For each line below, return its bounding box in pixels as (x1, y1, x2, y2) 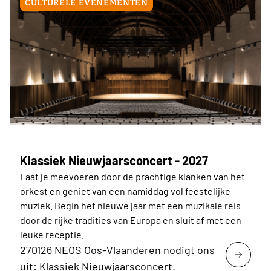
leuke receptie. (20, 229, 84, 241)
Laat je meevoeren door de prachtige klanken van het (20, 171, 245, 183)
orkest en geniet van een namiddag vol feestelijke (20, 185, 230, 197)
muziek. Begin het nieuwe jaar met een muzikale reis (20, 200, 241, 212)
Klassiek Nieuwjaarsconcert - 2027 (20, 153, 208, 168)
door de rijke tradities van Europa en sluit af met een (20, 214, 241, 226)
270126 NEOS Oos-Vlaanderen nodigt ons (20, 243, 215, 257)
